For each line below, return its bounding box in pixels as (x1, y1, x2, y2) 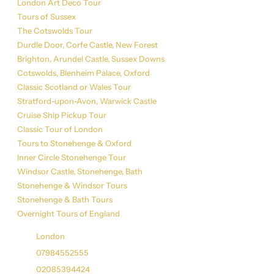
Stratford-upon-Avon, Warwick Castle (17, 96, 157, 106)
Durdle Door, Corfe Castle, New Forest (17, 40, 158, 50)
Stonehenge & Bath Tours (17, 194, 113, 205)
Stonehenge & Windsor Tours (17, 180, 127, 191)
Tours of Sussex (17, 12, 76, 22)
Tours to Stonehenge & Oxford (17, 138, 131, 149)
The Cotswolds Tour (17, 26, 92, 36)
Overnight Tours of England (17, 209, 120, 219)
